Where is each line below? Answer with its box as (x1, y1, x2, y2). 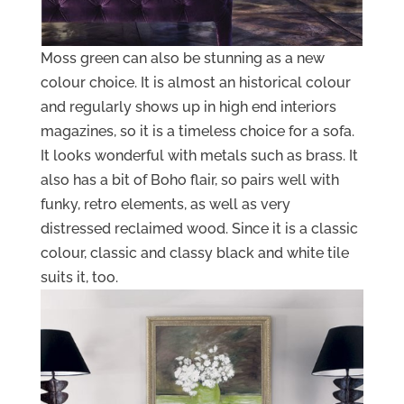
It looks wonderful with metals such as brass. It (40, 146, 358, 164)
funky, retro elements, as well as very (40, 195, 290, 213)
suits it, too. (40, 268, 118, 286)
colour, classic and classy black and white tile (40, 243, 349, 262)
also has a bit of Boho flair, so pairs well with (40, 170, 339, 188)
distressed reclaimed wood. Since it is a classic (40, 219, 358, 237)
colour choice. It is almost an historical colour (40, 73, 351, 91)
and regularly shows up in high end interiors (40, 97, 336, 115)
